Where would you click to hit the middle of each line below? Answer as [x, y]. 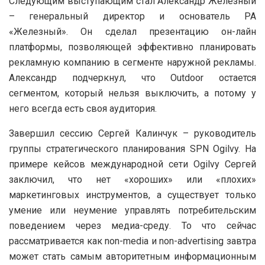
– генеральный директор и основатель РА [132, 16]
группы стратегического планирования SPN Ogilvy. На [132, 148]
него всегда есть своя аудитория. [83, 108]
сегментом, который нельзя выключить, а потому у [132, 93]
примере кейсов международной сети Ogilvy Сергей [132, 164]
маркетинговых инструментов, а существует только [132, 195]
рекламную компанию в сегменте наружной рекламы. [132, 62]
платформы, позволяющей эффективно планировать [132, 47]
